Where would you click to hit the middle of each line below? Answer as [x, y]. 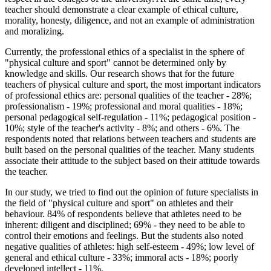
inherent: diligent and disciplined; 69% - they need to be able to [125, 225]
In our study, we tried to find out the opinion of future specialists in [132, 192]
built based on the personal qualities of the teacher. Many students [129, 150]
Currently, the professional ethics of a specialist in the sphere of [125, 52]
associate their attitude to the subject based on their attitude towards [132, 161]
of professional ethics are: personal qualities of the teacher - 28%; [128, 96]
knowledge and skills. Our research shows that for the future [119, 74]
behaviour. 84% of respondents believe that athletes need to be [123, 214]
